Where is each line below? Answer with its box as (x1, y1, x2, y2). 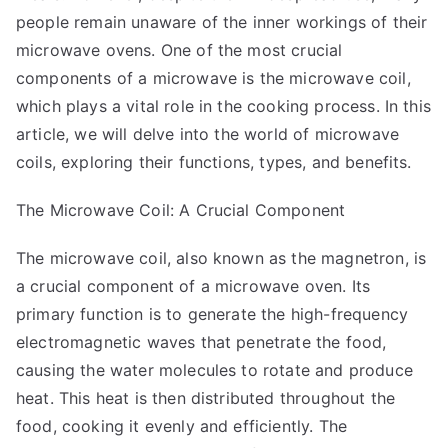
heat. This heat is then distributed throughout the (16, 387, 396, 408)
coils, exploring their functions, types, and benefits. (16, 151, 412, 172)
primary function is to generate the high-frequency (16, 303, 409, 324)
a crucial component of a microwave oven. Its (16, 275, 371, 296)
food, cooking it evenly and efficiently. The (16, 415, 348, 436)
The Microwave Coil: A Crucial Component (16, 199, 346, 220)
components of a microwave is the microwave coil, (16, 67, 411, 88)
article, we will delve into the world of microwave (16, 123, 400, 144)
